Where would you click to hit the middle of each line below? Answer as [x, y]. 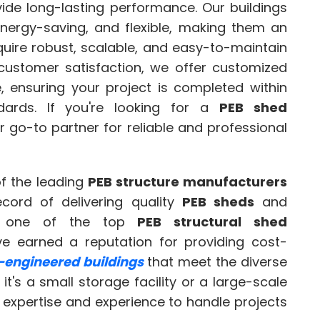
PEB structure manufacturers [187, 182]
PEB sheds [218, 202]
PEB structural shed [212, 222]
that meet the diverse [215, 262]
